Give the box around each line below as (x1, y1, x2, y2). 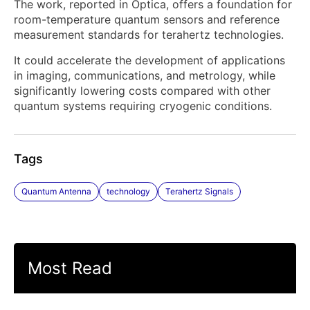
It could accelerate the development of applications (14, 53, 285, 68)
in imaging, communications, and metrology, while (14, 69, 275, 83)
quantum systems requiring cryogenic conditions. (14, 99, 272, 113)
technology (107, 186, 150, 197)
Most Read (28, 258, 112, 279)
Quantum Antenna (21, 186, 91, 197)
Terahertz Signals (165, 186, 233, 197)
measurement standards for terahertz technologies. (14, 28, 284, 42)
